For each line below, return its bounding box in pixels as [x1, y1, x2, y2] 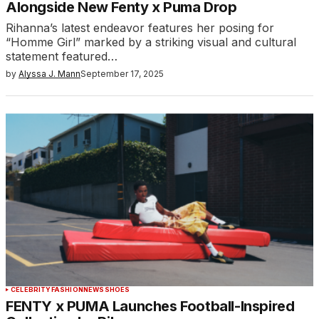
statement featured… [6, 49, 117, 64]
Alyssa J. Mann [19, 68, 80, 80]
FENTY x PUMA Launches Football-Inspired [6, 298, 295, 315]
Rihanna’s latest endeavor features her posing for [6, 21, 274, 36]
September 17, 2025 [80, 68, 164, 80]
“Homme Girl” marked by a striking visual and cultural [6, 35, 296, 50]
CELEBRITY [11, 286, 51, 294]
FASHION [51, 286, 83, 294]
